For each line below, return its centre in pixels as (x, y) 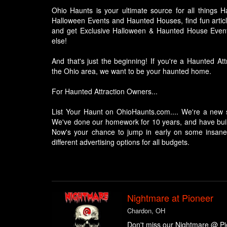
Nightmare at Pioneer (170, 197)
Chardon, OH (146, 210)
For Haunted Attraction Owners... (105, 91)
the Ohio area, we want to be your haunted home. (131, 71)
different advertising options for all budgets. (121, 142)
